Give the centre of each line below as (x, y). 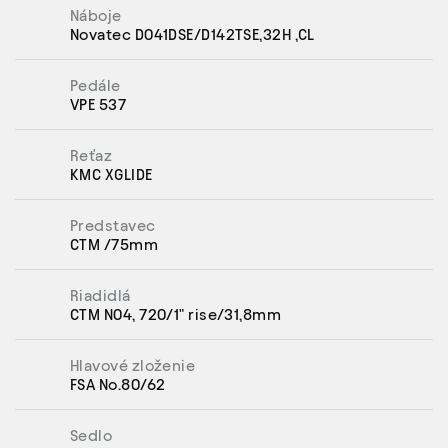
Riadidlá (100, 295)
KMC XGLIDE (111, 174)
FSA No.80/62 (118, 384)
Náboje (96, 15)
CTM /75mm (114, 244)
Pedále (95, 85)
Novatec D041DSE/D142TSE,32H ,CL (192, 34)
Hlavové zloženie (133, 365)
